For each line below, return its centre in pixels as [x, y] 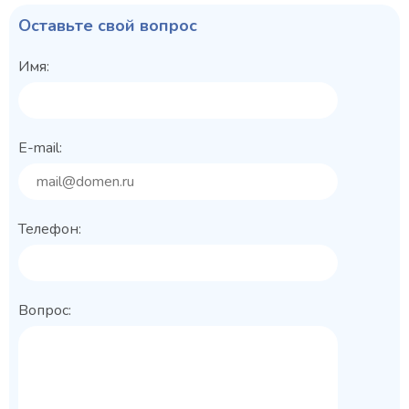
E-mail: [40, 147]
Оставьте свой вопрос [108, 25]
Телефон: [50, 229]
